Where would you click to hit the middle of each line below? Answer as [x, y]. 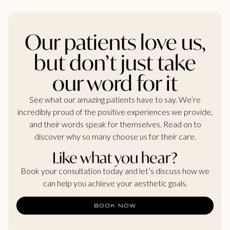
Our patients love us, [115, 42]
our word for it [115, 83]
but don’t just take [115, 63]
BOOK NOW [115, 206]
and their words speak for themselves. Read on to [115, 124]
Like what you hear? [115, 157]
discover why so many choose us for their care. [115, 137]
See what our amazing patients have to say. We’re [115, 100]
